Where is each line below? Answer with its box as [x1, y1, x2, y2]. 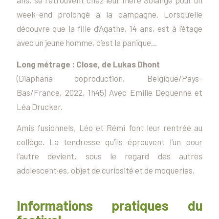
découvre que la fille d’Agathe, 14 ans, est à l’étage [16, 23, 203, 33]
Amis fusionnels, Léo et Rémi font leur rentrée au [16, 123, 203, 133]
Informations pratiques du [16, 197, 203, 214]
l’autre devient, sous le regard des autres [16, 151, 203, 161]
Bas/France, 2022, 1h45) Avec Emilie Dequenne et [16, 87, 203, 97]
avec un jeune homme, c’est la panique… [16, 38, 157, 47]
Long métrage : [16, 59, 76, 69]
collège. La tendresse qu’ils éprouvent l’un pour [16, 137, 203, 147]
